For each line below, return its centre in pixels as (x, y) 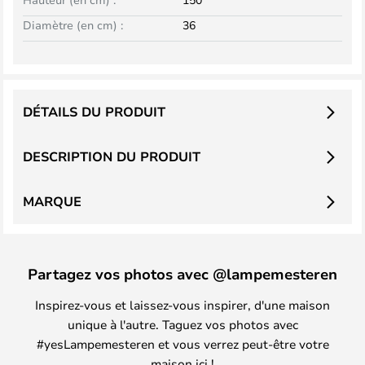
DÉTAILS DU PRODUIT (94, 112)
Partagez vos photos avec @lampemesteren (182, 274)
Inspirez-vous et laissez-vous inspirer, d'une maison (182, 305)
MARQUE (52, 201)
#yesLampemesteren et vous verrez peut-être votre (182, 344)
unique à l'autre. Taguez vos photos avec (182, 324)
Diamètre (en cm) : (73, 25)
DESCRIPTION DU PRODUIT (112, 156)
